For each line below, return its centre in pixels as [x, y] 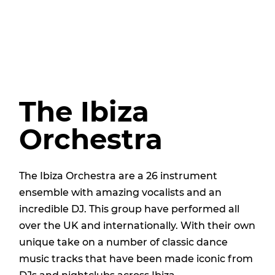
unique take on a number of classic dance [123, 242]
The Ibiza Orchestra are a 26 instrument [118, 176]
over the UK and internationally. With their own [137, 225]
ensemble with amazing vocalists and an [120, 192]
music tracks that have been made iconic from [136, 258]
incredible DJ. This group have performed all [129, 209]
